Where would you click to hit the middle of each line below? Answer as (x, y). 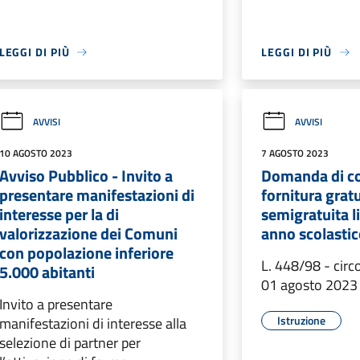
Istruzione (302, 320)
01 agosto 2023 (310, 285)
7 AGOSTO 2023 (295, 153)
